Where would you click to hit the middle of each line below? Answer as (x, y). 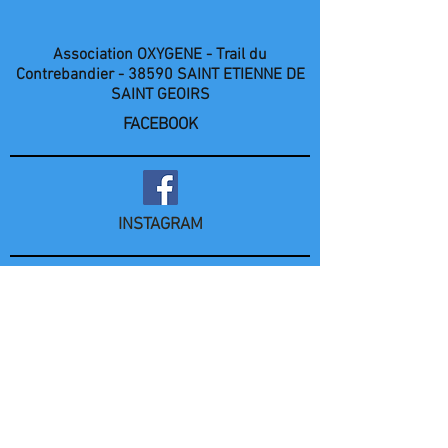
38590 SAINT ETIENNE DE (214, 75)
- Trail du (234, 55)
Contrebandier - (69, 75)
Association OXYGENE (127, 55)
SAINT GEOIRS (160, 95)
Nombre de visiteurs (79, 325)
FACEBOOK (160, 125)
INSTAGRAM (160, 225)
